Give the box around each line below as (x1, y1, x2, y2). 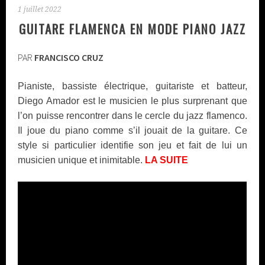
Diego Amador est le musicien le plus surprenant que (18, 95, 247, 106)
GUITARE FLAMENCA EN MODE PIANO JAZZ (19, 19, 246, 38)
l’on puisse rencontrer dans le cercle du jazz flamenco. (18, 110, 247, 121)
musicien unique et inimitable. (18, 154, 146, 165)
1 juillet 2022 (18, 5, 62, 14)
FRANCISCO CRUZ (34, 51, 104, 63)
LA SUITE (145, 154, 189, 165)
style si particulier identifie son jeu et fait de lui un (18, 140, 247, 150)
